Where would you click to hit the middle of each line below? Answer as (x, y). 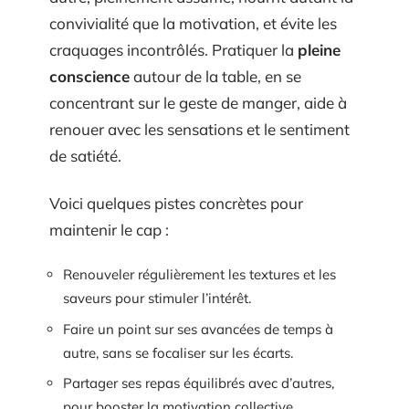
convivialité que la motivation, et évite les (193, 23)
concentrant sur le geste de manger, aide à (198, 103)
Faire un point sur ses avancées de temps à (198, 329)
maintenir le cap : (109, 229)
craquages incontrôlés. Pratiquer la (173, 50)
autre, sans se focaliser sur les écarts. (178, 352)
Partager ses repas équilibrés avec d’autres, (199, 383)
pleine (319, 50)
